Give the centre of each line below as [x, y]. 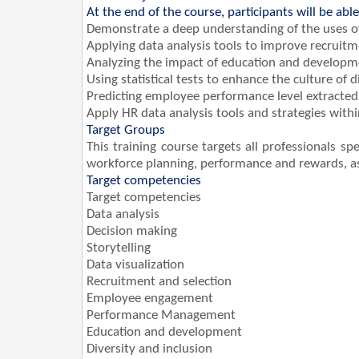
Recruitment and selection [159, 282]
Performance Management [161, 316]
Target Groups [126, 131]
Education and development [164, 333]
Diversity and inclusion [149, 349]
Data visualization [135, 265]
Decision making [132, 232]
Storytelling [119, 248]
